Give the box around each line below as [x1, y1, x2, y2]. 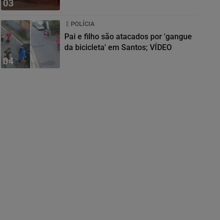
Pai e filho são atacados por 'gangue [64, 32, 192, 41]
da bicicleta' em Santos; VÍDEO [64, 43, 172, 52]
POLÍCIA [71, 20, 95, 27]
